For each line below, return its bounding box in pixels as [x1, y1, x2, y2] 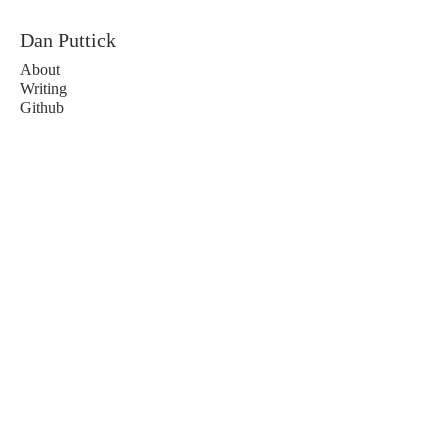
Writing [20, 80, 67, 97]
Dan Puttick [20, 29, 116, 51]
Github [20, 99, 64, 116]
